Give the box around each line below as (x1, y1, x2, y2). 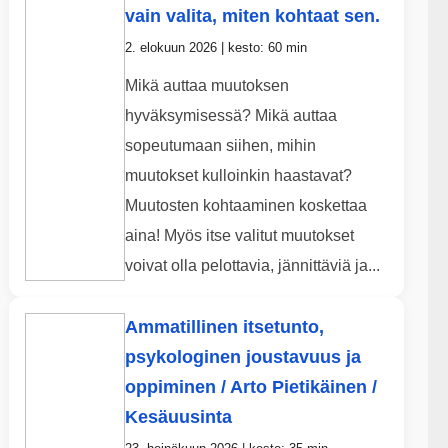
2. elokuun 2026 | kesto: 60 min (124, 40, 307, 56)
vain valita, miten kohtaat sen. (124, 6, 380, 27)
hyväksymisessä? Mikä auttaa (124, 107, 337, 125)
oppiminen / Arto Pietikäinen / (124, 377, 377, 398)
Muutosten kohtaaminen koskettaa (124, 197, 367, 215)
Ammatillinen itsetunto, (124, 317, 324, 338)
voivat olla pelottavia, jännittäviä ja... (124, 257, 380, 275)
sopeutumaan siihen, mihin (124, 137, 316, 155)
